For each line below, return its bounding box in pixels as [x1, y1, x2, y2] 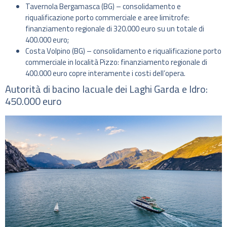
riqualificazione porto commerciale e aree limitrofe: [25, 12, 190, 24]
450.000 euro [5, 93, 62, 109]
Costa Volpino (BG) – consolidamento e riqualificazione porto [25, 45, 221, 57]
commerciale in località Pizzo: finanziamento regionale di [25, 56, 207, 68]
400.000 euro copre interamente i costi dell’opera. [25, 67, 185, 80]
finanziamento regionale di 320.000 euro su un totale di [25, 23, 204, 35]
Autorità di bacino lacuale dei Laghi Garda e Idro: [5, 81, 208, 97]
